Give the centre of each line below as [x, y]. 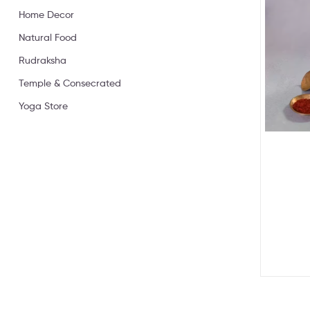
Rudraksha [43, 60]
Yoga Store [43, 105]
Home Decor [46, 14]
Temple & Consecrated [70, 82]
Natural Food [48, 37]
